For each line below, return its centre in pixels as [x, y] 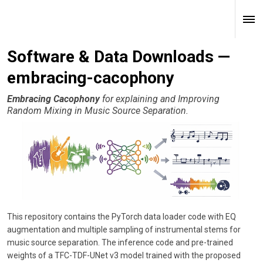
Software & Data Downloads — [119, 57]
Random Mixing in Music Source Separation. [98, 111]
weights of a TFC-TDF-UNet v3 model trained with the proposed [124, 255]
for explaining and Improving [160, 99]
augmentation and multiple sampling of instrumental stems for [124, 229]
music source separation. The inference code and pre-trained [120, 242]
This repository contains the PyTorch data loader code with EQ [122, 216]
